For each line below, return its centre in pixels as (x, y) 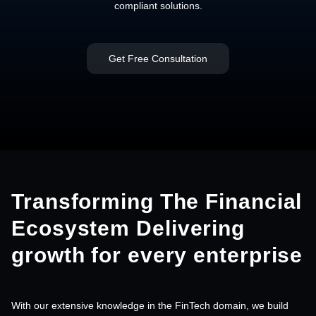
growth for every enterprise (157, 255)
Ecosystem (74, 228)
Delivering (190, 228)
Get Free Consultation (158, 58)
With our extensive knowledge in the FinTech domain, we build (150, 305)
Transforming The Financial (157, 201)
